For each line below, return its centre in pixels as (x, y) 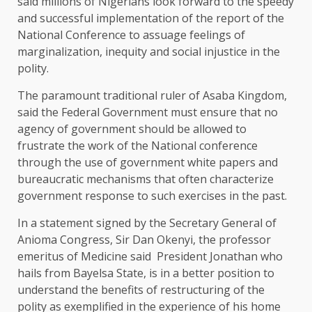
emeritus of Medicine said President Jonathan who (150, 257)
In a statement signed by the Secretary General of (147, 223)
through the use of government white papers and (148, 163)
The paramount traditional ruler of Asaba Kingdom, (152, 96)
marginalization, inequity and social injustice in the (149, 52)
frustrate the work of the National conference (138, 146)
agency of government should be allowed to (132, 129)
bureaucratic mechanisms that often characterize (146, 179)
